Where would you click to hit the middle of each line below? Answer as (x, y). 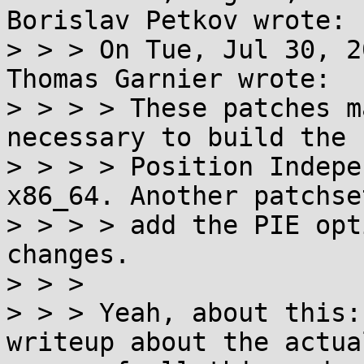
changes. (68, 254)
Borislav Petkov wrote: (176, 20)
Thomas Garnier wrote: (169, 79)
